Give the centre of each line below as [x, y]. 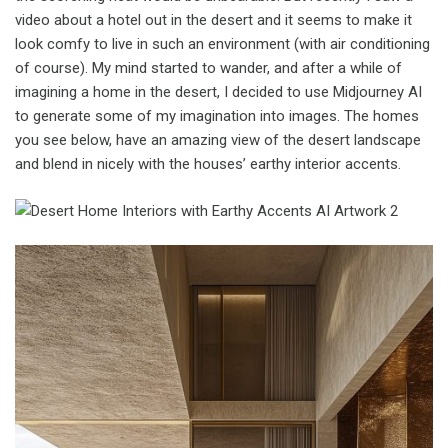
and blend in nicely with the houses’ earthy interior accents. [208, 164]
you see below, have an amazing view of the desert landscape [218, 140]
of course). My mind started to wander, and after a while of [208, 68]
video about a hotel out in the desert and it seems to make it [213, 20]
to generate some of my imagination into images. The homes [217, 116]
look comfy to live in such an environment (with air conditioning [222, 44]
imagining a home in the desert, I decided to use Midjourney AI [218, 92]
